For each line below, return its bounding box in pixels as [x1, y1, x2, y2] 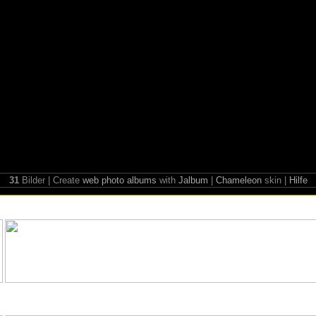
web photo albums [82, 175, 157, 186]
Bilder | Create [18, 175, 83, 186]
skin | [261, 175, 289, 186]
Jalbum [178, 175, 208, 186]
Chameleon [215, 175, 262, 186]
